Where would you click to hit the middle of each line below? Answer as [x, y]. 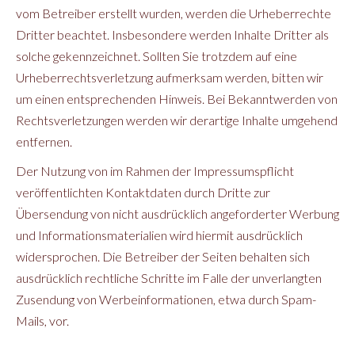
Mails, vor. [42, 321]
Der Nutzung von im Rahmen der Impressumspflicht [155, 171]
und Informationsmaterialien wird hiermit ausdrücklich [159, 235]
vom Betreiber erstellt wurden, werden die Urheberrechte [174, 13]
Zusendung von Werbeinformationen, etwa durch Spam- [166, 299]
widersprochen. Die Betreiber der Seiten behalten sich [163, 256]
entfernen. [44, 141]
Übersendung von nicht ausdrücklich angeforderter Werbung [177, 214]
